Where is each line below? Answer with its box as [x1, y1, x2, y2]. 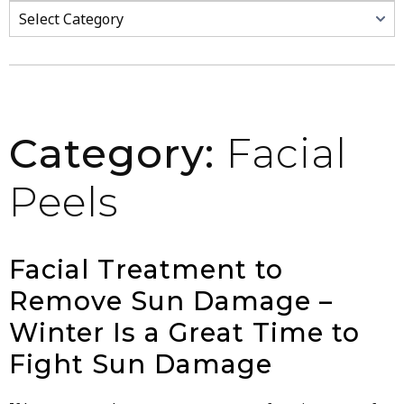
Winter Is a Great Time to [9, 316, 360, 348]
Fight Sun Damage [9, 347, 272, 380]
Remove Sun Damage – [9, 284, 333, 317]
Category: [9, 128, 226, 178]
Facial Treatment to [9, 252, 283, 285]
